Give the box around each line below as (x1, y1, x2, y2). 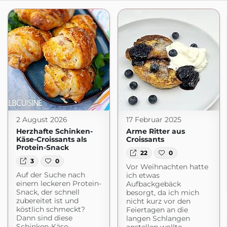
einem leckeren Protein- (16, 179, 101, 188)
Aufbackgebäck (126, 179, 181, 189)
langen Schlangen (126, 214, 190, 223)
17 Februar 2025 (126, 115, 181, 124)
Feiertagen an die (126, 205, 188, 215)
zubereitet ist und (16, 196, 79, 206)
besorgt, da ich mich (126, 188, 199, 198)
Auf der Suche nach (16, 170, 85, 180)
